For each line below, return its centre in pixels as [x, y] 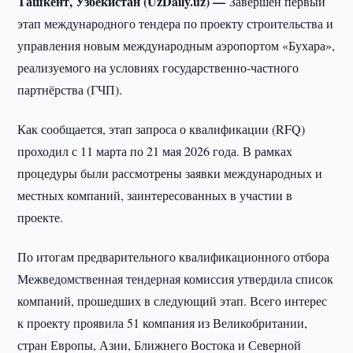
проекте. [41, 217]
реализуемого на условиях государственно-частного [158, 67]
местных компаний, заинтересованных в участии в [155, 195]
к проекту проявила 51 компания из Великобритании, [163, 323]
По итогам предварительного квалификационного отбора [174, 256]
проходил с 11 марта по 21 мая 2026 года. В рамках [155, 151]
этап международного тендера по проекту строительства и [176, 23]
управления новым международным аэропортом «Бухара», [176, 45]
